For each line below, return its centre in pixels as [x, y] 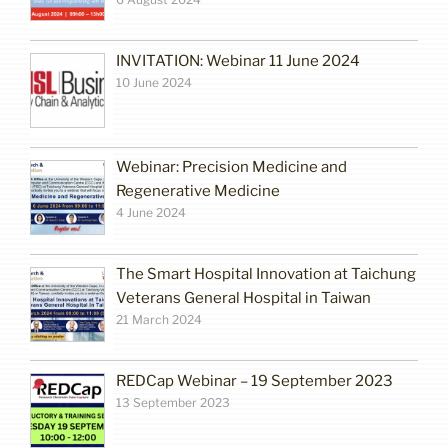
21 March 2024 [159, 320]
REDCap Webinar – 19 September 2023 [255, 380]
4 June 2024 [151, 213]
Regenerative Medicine [198, 191]
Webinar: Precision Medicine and [232, 167]
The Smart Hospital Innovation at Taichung [266, 274]
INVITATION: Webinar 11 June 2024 [238, 60]
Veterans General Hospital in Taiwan [244, 298]
